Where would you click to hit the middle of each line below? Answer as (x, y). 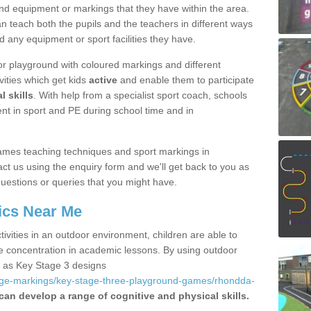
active (103, 80)
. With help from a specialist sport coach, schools (140, 95)
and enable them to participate (186, 80)
